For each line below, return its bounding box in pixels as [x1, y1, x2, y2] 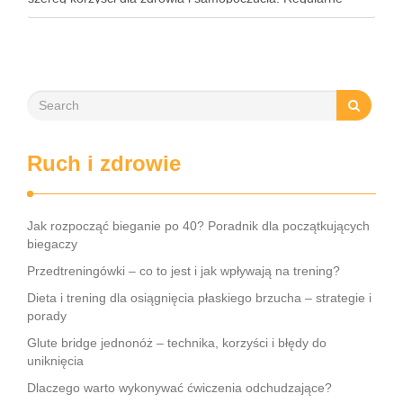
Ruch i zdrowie [27, 151, 181, 175]
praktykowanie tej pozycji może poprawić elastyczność [28, 10, 336, 24]
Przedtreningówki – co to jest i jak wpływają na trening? [27, 264, 340, 278]
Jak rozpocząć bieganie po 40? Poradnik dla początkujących [27, 219, 370, 233]
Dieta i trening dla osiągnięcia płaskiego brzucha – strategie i [27, 291, 372, 305]
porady [27, 309, 67, 323]
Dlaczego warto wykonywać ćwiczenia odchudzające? [27, 381, 332, 395]
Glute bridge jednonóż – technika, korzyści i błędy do [27, 336, 327, 350]
